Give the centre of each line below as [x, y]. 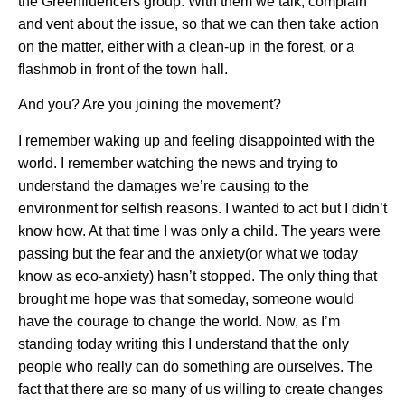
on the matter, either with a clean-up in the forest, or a [186, 46]
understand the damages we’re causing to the [164, 185]
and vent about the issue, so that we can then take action [198, 24]
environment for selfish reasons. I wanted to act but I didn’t [202, 208]
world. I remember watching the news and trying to [178, 163]
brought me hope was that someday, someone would [186, 298]
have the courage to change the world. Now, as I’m [179, 321]
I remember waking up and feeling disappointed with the [197, 140]
